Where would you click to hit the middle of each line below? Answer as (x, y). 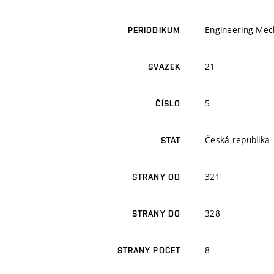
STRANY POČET (149, 250)
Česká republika (238, 140)
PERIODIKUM (154, 30)
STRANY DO (156, 214)
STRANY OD (156, 177)
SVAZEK (164, 67)
